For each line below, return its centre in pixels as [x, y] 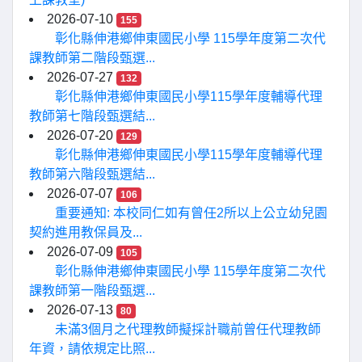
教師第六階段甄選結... [92, 175]
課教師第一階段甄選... [92, 291]
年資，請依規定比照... [92, 349]
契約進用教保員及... [86, 233]
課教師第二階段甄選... [92, 58]
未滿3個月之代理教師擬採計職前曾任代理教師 [188, 330]
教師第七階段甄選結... [92, 116]
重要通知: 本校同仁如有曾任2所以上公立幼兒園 [191, 213]
